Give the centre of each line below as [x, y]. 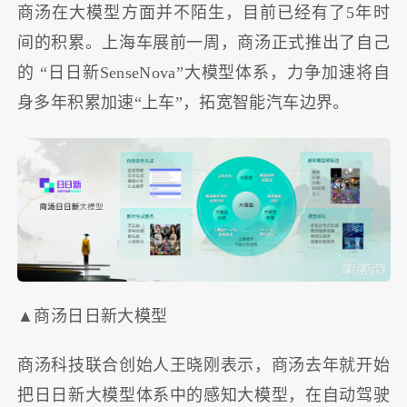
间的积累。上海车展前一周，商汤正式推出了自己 [203, 43]
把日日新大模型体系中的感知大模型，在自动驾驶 [203, 396]
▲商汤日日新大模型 [93, 316]
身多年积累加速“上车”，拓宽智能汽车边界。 [184, 103]
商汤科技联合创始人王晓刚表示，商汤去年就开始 [203, 366]
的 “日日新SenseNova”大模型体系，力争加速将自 [203, 73]
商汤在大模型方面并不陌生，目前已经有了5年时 [203, 13]
